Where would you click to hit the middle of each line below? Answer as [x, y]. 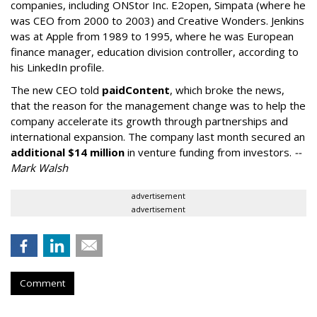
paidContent [136, 90]
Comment [42, 283]
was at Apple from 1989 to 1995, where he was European [152, 36]
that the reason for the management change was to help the [158, 105]
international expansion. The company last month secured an [158, 137]
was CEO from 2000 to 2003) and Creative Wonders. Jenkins [157, 21]
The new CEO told [56, 90]
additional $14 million [68, 152]
